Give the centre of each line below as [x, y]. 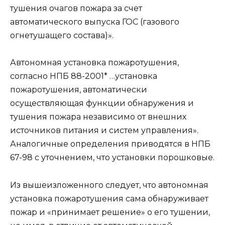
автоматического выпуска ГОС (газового [95, 22]
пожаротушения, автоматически [79, 90]
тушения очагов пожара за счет [76, 9]
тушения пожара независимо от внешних [98, 117]
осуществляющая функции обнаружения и [102, 103]
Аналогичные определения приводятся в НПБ [110, 144]
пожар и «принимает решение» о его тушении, [110, 212]
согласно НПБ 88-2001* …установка [84, 76]
